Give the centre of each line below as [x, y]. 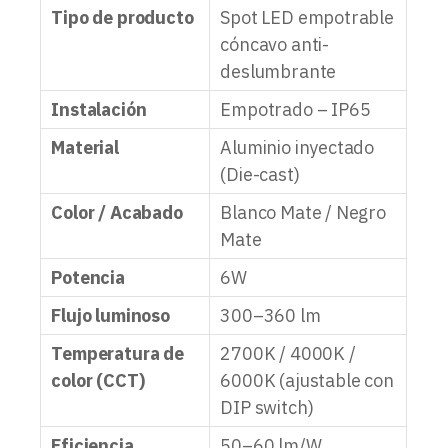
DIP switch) [267, 408]
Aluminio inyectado [297, 148]
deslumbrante [278, 72]
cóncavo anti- [274, 45]
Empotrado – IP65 [295, 110]
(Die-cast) [260, 175]
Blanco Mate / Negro [303, 213]
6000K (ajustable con [307, 381]
